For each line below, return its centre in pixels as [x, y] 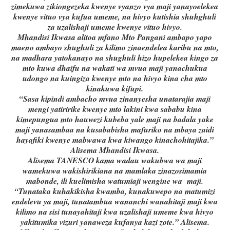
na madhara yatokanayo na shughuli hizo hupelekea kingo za [115, 58]
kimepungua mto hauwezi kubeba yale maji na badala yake [115, 119]
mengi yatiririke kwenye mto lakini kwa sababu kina [115, 109]
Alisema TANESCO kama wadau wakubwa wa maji [115, 160]
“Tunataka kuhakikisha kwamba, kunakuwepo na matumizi [115, 191]
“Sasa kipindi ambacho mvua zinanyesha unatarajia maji [115, 99]
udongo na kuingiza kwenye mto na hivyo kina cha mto [115, 78]
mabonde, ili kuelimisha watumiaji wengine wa [104, 181]
